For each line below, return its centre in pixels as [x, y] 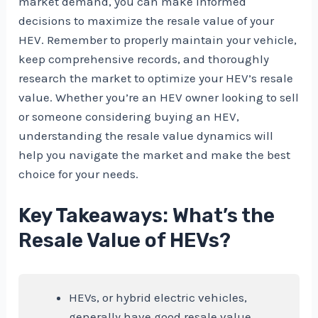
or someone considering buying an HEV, [129, 116]
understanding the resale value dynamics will [146, 135]
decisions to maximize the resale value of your [147, 20]
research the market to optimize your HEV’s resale [156, 78]
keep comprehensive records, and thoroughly [144, 59]
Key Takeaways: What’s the [147, 215]
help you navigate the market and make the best [155, 154]
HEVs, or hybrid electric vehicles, [158, 297]
